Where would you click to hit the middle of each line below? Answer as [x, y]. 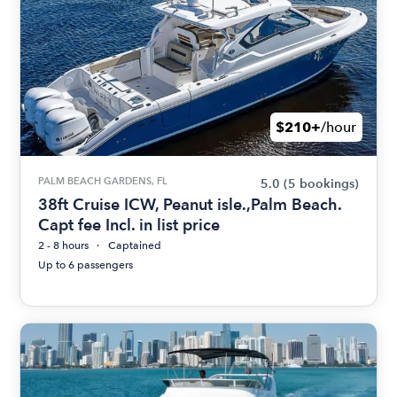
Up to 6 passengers [86, 265]
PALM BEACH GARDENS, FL [103, 181]
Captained [135, 245]
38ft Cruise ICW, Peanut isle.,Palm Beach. [190, 204]
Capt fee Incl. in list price [129, 225]
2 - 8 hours [64, 245]
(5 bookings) [321, 184]
